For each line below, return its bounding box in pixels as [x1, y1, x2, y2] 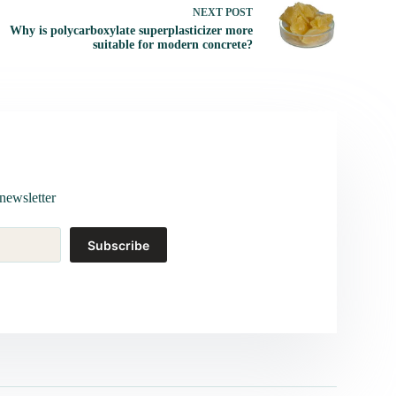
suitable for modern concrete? [92, 37, 253, 51]
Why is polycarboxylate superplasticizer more [9, 23, 253, 37]
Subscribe [87, 237, 149, 253]
